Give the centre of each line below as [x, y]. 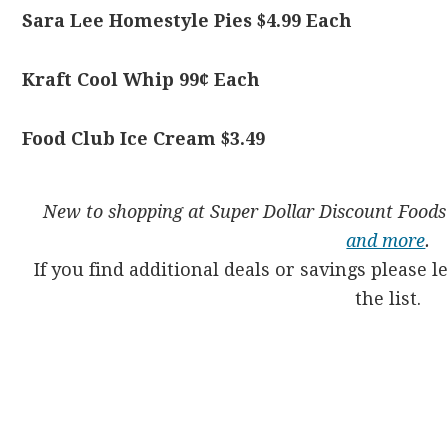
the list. [388, 298]
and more [386, 240]
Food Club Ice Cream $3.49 [144, 138]
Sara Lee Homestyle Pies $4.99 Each [187, 20]
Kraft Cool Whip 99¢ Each [141, 79]
